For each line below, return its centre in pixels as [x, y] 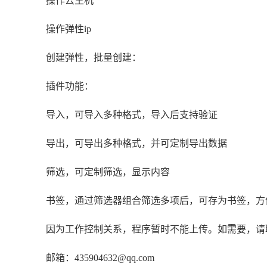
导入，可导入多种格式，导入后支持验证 [132, 115]
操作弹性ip [69, 29]
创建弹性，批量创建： [94, 58]
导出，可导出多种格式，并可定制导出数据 [136, 144]
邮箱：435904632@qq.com [100, 258]
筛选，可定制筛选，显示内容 [108, 172]
